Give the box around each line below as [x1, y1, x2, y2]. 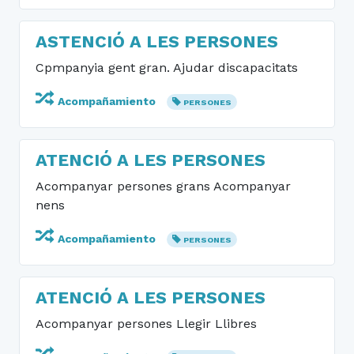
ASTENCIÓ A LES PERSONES [36, 32, 278, 51]
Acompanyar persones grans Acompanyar [36, 179, 291, 194]
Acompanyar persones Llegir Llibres [36, 316, 257, 331]
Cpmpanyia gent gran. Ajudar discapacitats [36, 60, 298, 75]
